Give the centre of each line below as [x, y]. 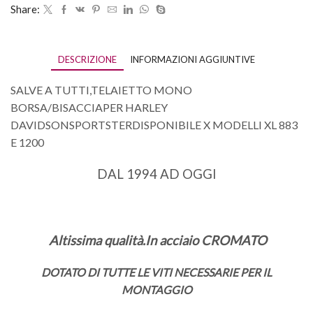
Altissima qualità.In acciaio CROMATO [158, 240]
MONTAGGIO [156, 290]
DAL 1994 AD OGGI [156, 174]
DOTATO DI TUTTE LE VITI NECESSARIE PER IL [156, 272]
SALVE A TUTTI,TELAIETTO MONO [101, 89]
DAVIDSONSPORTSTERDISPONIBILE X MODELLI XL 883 [154, 124]
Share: [25, 9]
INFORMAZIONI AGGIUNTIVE [192, 60]
